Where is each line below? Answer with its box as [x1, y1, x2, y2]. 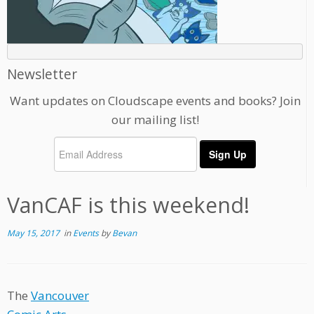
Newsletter [7, 64, 77, 84]
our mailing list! [111, 111, 199, 128]
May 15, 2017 [7, 227, 60, 240]
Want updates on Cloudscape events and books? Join [9, 93, 301, 109]
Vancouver [31, 287, 89, 304]
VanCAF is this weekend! [7, 191, 250, 220]
